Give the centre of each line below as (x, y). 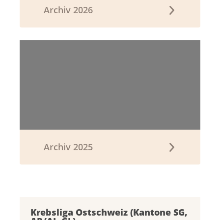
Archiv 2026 (68, 10)
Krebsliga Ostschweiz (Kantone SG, (109, 212)
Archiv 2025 (68, 147)
